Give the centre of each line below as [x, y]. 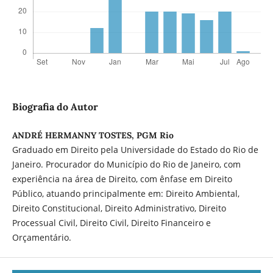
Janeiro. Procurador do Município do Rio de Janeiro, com [126, 165]
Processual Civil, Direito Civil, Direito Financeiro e [111, 223]
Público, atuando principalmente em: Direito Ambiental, [126, 194]
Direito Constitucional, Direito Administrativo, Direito [119, 208]
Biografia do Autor [55, 107]
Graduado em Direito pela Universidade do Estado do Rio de [135, 150]
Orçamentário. [41, 238]
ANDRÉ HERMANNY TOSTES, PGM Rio [93, 136]
